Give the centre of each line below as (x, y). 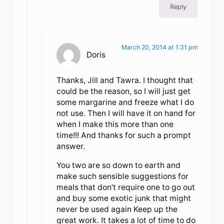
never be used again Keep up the (117, 209)
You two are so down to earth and (119, 165)
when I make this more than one (115, 124)
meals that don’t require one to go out (126, 187)
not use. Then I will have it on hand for (126, 113)
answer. (71, 146)
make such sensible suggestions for (123, 176)
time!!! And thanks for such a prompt (124, 135)
